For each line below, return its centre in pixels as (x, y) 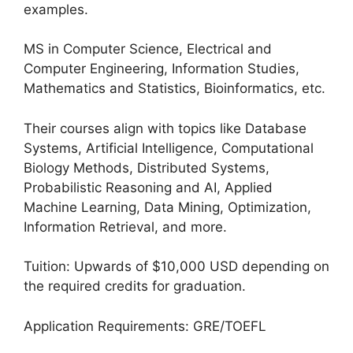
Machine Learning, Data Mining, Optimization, (167, 207)
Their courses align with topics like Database (165, 128)
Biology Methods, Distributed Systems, (147, 167)
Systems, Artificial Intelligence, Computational (169, 148)
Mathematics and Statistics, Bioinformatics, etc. (175, 88)
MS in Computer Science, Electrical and (148, 49)
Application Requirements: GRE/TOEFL (145, 326)
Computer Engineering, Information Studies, (162, 69)
